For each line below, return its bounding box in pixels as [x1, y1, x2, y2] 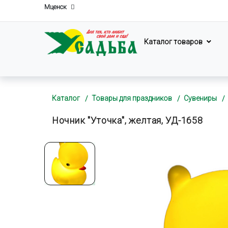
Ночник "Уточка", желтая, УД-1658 [52, 115, 203, 126]
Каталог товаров [144, 38, 203, 46]
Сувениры [184, 94, 217, 102]
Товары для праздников [92, 94, 172, 102]
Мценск [44, 3, 67, 11]
